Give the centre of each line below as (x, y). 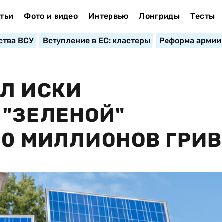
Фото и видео (51, 16)
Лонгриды (159, 16)
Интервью (108, 16)
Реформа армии (190, 40)
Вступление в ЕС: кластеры (96, 40)
